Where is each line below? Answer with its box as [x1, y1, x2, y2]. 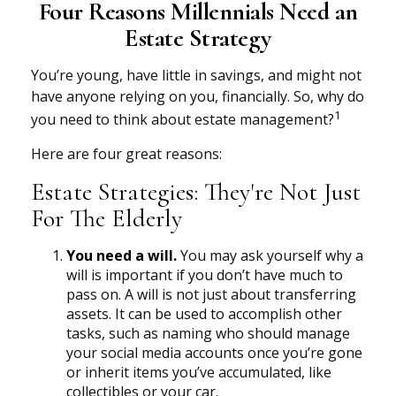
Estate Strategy [125, 23, 271, 53]
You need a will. [66, 246, 177, 266]
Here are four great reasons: [31, 144, 222, 164]
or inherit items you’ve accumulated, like [66, 362, 331, 383]
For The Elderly [31, 203, 182, 234]
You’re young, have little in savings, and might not [31, 65, 362, 85]
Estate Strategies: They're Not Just [31, 177, 361, 208]
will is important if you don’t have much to [66, 265, 343, 286]
